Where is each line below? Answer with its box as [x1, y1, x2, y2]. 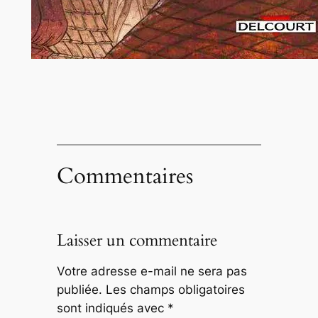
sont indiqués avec [56, 301, 168, 316]
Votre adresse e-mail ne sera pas [56, 264, 247, 279]
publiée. [56, 283, 102, 297]
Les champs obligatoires [105, 283, 245, 297]
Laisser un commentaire [56, 229, 217, 252]
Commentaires [56, 161, 193, 192]
